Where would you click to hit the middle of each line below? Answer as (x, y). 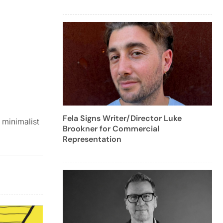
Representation (92, 139)
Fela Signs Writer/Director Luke (122, 118)
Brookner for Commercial (111, 129)
